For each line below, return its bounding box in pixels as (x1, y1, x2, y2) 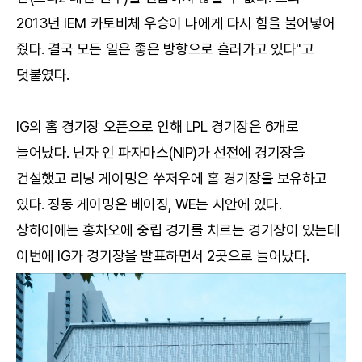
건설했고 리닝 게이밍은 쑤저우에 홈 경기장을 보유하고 (16, 169, 327, 187)
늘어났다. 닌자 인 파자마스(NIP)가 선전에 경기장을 (16, 143, 305, 161)
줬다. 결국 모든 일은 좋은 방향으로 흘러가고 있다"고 (16, 40, 314, 57)
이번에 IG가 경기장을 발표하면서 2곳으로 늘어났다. (16, 246, 309, 264)
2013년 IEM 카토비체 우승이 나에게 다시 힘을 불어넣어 (16, 14, 335, 32)
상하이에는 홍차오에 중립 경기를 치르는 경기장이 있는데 (16, 221, 340, 238)
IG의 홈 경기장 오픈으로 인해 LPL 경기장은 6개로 (16, 117, 299, 135)
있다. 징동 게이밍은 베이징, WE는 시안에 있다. (16, 195, 282, 213)
